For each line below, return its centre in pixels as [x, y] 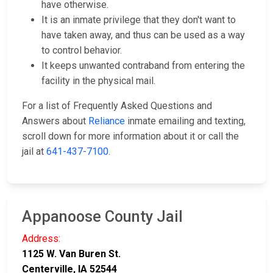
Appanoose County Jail [102, 217]
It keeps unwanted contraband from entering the [143, 66]
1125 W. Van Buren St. [71, 254]
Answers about [55, 121]
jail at [34, 152]
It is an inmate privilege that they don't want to [139, 20]
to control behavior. [82, 51]
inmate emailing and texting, [185, 121]
